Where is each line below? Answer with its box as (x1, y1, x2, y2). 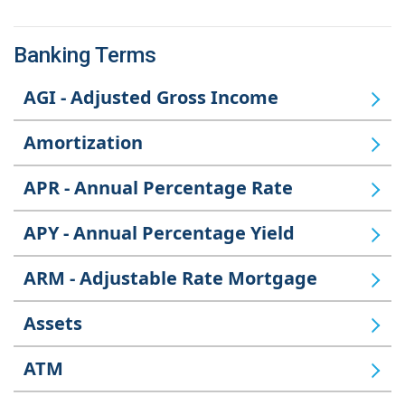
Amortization (24, 130, 143, 155)
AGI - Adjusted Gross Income (24, 85, 278, 110)
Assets (24, 311, 82, 336)
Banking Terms (14, 42, 156, 69)
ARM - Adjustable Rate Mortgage (24, 266, 317, 291)
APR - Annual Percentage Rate (24, 175, 293, 201)
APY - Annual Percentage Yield (24, 221, 295, 246)
